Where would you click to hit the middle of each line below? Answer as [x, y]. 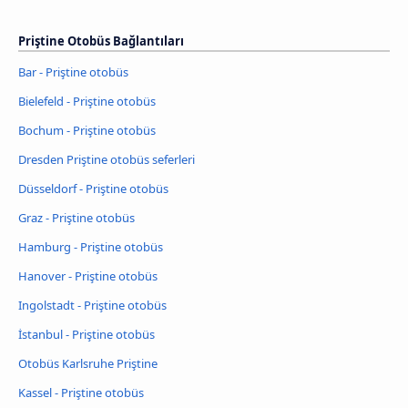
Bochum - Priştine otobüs [87, 131]
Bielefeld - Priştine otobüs [87, 102]
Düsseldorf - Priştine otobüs [93, 188]
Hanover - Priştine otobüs [88, 275]
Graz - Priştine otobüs [76, 217]
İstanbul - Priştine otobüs [87, 334]
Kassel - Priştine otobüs [81, 392]
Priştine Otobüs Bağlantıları [101, 41]
